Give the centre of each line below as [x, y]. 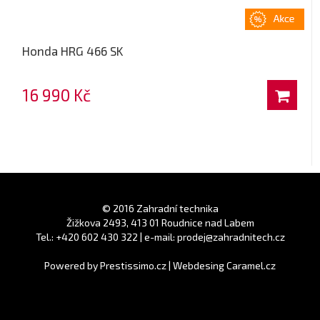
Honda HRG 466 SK [73, 50]
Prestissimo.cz [133, 265]
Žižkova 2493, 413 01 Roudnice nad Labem [160, 222]
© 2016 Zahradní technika [160, 208]
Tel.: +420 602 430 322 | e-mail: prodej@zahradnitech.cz [160, 236]
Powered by [72, 265]
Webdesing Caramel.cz [224, 265]
